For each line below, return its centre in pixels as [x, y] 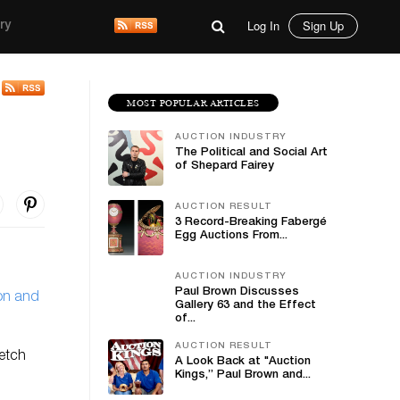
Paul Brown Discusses [237, 292]
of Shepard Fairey [225, 167]
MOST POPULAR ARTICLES [193, 103]
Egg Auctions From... [231, 236]
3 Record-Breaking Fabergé [251, 223]
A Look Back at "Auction [243, 362]
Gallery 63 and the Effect [246, 306]
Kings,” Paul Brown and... [243, 375]
